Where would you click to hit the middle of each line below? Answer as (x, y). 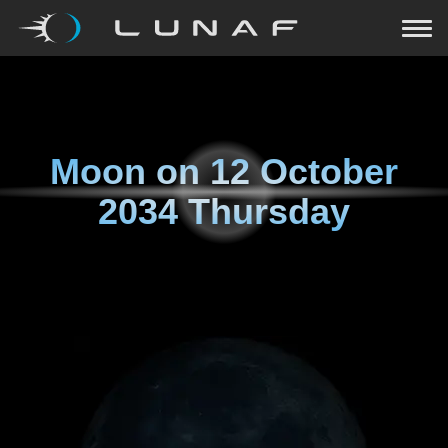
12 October (304, 171)
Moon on (130, 171)
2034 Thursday (224, 211)
